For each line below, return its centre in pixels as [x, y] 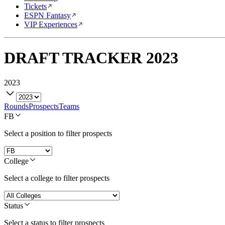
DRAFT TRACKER [73, 58]
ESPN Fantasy [47, 15]
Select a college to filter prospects [57, 178]
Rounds [16, 106]
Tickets [35, 6]
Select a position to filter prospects [58, 133]
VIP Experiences [51, 24]
